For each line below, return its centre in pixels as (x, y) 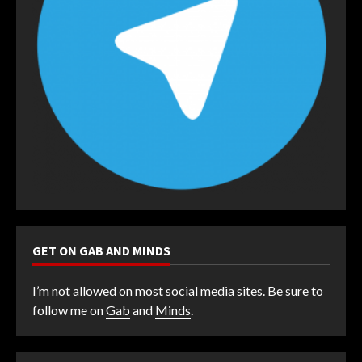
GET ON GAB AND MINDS (101, 250)
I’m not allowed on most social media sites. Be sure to (178, 290)
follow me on (69, 310)
